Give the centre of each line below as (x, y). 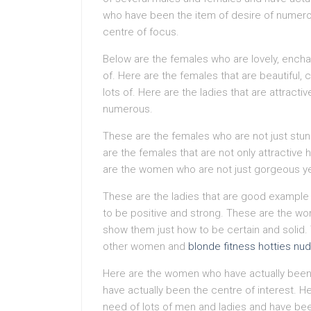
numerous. (128, 109)
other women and (145, 246)
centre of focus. (141, 32)
